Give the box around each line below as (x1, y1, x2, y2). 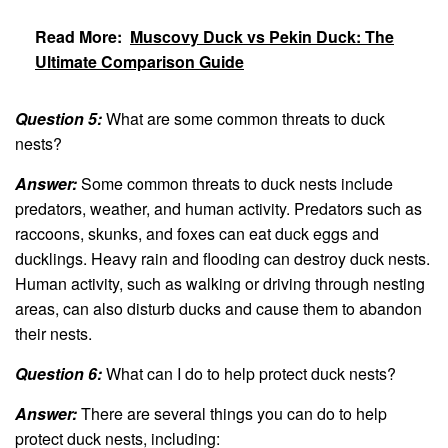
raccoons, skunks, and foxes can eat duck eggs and (15, 222, 379, 246)
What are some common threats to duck (102, 107, 385, 131)
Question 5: (15, 107, 102, 131)
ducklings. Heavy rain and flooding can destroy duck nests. (15, 247, 430, 271)
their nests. (15, 322, 92, 346)
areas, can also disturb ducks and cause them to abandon (15, 297, 422, 321)
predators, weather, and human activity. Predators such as (15, 197, 422, 221)
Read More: (35, 25, 122, 49)
